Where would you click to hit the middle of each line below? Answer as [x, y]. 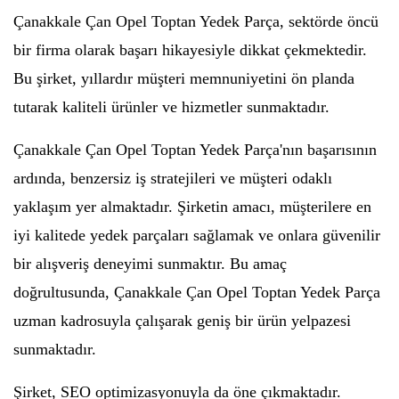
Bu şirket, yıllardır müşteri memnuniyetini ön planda [184, 78]
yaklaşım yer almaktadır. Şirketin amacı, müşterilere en [192, 207]
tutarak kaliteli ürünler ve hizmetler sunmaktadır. [171, 107]
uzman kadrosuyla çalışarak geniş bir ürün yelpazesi [182, 321]
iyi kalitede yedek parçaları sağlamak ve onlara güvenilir [197, 235]
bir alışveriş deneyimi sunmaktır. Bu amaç [150, 264]
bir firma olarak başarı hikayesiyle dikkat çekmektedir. [190, 50]
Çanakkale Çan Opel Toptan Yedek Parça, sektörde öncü [196, 21]
